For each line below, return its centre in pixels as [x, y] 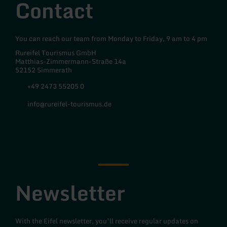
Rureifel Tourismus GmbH [56, 53]
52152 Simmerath [44, 70]
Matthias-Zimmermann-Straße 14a [71, 62]
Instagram [55, 129]
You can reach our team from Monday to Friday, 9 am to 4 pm [111, 39]
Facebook [32, 129]
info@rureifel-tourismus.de [69, 104]
